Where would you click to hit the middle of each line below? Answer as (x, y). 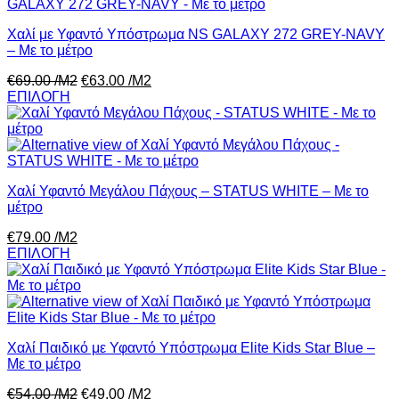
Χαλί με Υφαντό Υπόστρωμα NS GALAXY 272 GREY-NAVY (196, 35)
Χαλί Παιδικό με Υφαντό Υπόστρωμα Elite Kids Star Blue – (191, 348)
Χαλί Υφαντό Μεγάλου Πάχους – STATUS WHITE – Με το (188, 191)
